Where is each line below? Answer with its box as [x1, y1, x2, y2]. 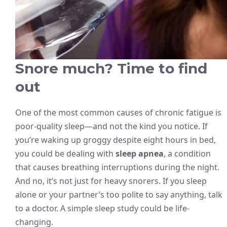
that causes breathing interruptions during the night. [15, 162, 219, 173]
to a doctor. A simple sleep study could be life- [15, 203, 190, 214]
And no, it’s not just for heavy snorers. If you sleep [15, 175, 207, 187]
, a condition [164, 148, 211, 160]
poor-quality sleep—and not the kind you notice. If [15, 121, 208, 132]
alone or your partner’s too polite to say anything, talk [15, 189, 222, 201]
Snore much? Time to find [15, 60, 207, 78]
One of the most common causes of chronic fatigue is [15, 107, 221, 119]
